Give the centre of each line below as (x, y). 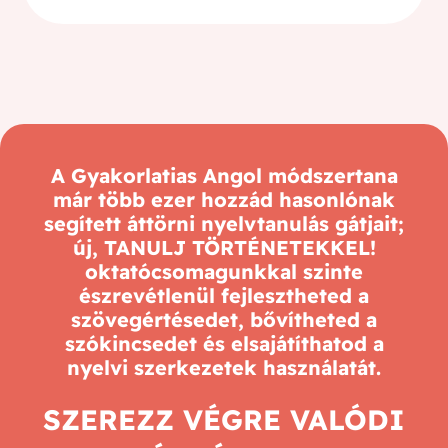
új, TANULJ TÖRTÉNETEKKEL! (224, 247)
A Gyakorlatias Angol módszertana (224, 175)
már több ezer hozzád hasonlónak (224, 199)
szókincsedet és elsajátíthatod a (224, 343)
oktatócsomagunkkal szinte (224, 271)
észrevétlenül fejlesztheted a (224, 295)
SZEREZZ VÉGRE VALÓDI (224, 419)
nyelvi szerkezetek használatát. (224, 367)
